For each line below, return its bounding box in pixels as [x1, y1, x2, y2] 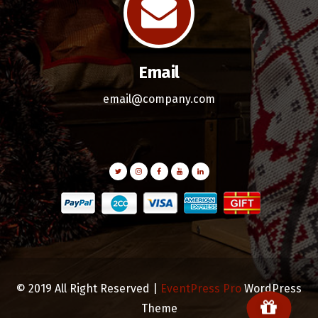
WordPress [244, 282, 302, 296]
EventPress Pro [158, 282, 244, 296]
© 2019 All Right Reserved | [16, 282, 158, 296]
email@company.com [103, 92, 215, 106]
